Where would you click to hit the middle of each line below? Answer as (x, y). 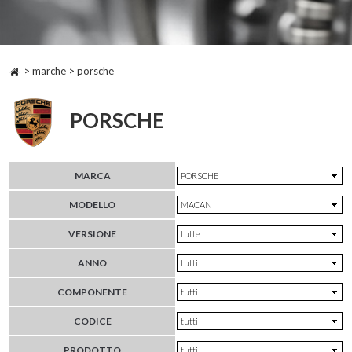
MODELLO (92, 205)
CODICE (92, 321)
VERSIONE (92, 234)
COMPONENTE (92, 292)
